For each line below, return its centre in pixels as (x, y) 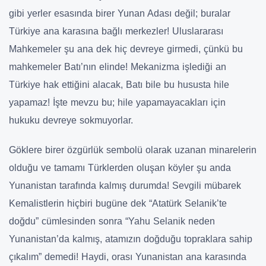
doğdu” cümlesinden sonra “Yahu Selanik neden (112, 221)
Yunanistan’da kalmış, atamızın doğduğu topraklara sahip (131, 239)
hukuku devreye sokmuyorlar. (71, 120)
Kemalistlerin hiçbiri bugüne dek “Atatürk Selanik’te (118, 203)
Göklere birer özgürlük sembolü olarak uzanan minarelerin (133, 150)
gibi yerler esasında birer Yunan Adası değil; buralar (120, 13)
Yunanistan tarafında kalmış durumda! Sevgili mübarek (125, 185)
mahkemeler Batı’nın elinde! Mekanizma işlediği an (118, 66)
